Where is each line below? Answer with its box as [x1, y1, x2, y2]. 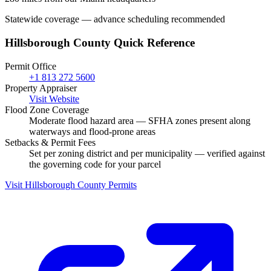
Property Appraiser [5, 82, 77, 93]
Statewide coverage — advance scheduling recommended [5, 14, 225, 25]
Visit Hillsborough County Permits [5, 179, 137, 190]
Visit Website [29, 93, 79, 104]
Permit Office [5, 60, 56, 71]
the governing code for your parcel [29, 158, 161, 169]
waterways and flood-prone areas [29, 126, 155, 137]
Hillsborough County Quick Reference [5, 36, 195, 49]
